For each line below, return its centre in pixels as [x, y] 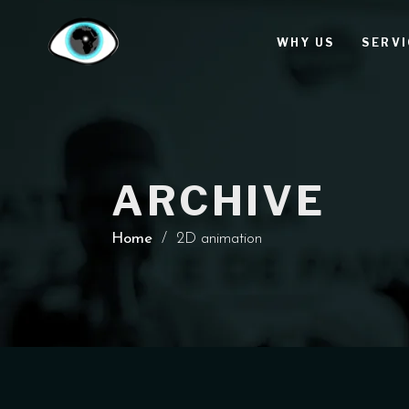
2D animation [219, 238]
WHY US [305, 42]
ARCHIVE [219, 201]
